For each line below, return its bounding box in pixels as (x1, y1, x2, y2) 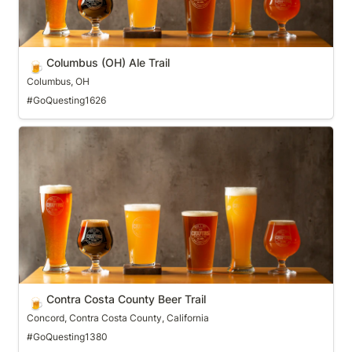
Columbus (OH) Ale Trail (46, 55, 170, 69)
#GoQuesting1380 (26, 330, 108, 343)
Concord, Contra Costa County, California (26, 311, 209, 324)
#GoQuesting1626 (26, 93, 106, 106)
